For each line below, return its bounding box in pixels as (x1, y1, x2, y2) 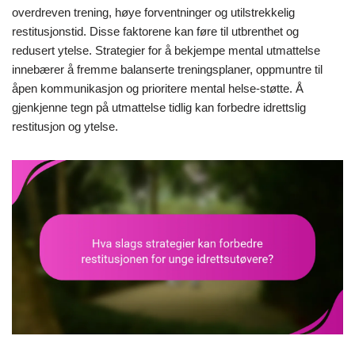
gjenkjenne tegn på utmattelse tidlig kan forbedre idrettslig (12, 101, 306, 115)
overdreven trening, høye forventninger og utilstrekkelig (12, 6, 295, 20)
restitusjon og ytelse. (12, 120, 118, 134)
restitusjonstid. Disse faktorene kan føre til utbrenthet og (12, 25, 299, 39)
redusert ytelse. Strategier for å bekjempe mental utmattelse (12, 44, 320, 58)
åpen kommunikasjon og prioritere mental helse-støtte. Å (12, 82, 303, 96)
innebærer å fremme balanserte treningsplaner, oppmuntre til (12, 63, 323, 77)
